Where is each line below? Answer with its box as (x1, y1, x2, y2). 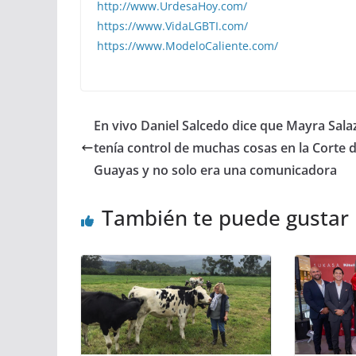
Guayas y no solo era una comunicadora (94, 161, 337, 179)
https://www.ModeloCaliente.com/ (97, 37, 278, 53)
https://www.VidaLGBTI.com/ (97, 17, 248, 33)
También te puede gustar (102, 203, 349, 232)
